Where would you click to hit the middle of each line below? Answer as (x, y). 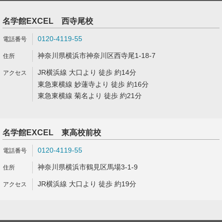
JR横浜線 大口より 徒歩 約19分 (87, 184)
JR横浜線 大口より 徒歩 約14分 (87, 72)
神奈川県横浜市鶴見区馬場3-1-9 (88, 167)
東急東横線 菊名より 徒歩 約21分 (90, 96)
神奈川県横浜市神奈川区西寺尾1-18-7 (97, 55)
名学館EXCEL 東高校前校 (52, 133)
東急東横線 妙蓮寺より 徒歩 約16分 (93, 84)
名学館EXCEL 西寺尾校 (48, 21)
